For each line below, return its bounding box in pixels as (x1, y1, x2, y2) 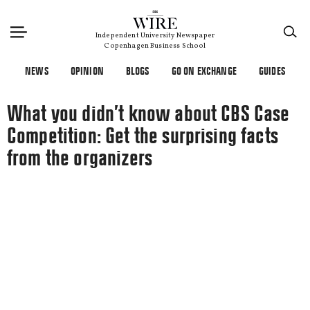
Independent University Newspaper (95, 30, 215, 40)
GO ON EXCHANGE (171, 66, 237, 76)
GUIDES (258, 66, 285, 76)
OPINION (70, 66, 104, 76)
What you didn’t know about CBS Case (7, 103, 290, 124)
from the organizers (7, 147, 153, 168)
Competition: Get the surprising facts (7, 125, 278, 146)
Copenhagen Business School (104, 41, 206, 51)
